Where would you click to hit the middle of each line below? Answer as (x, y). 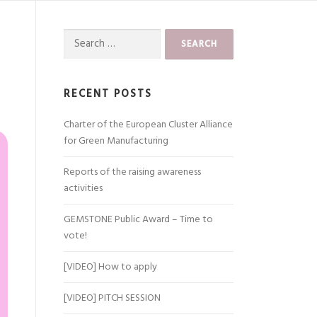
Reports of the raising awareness (132, 172)
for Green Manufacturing (116, 141)
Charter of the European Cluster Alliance (148, 125)
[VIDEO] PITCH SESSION (112, 298)
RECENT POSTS (108, 94)
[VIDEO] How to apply (110, 267)
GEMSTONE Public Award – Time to (138, 220)
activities (83, 189)
